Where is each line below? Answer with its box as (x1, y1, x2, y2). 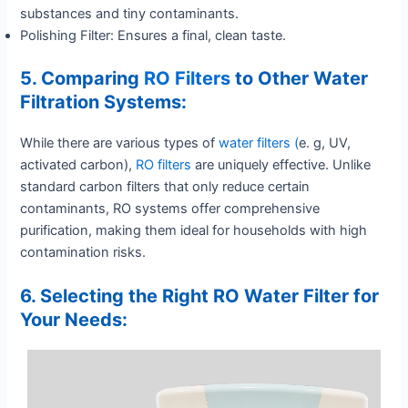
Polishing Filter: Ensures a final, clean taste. (20, 27, 287, 44)
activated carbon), (20, 156, 137, 173)
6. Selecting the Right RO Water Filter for (20, 285, 380, 308)
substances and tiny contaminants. (20, 5, 240, 22)
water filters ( (219, 134, 300, 151)
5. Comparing (20, 66, 145, 89)
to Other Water (230, 66, 369, 89)
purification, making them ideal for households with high (20, 221, 368, 239)
